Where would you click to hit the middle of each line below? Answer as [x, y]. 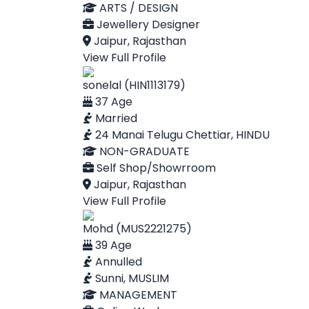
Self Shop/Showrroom [155, 168]
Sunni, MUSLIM [131, 278]
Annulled [117, 262]
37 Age [112, 102]
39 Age [112, 245]
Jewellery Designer [147, 24]
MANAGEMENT [137, 295]
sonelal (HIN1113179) [134, 85]
